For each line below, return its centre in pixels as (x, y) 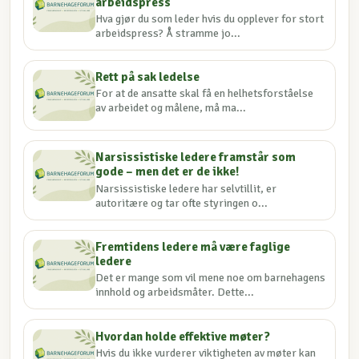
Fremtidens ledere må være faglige (193, 247)
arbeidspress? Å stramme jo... (168, 33)
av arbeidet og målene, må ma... (171, 108)
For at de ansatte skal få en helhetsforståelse (205, 94)
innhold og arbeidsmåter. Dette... (175, 292)
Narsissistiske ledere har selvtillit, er (186, 188)
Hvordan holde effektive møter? (183, 336)
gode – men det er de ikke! (168, 172)
